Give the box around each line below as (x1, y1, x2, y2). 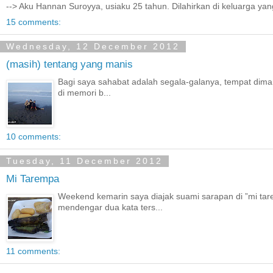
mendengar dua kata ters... (58, 202, 163, 212)
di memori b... (58, 88, 112, 97)
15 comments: (6, 16, 61, 27)
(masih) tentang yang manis (6, 58, 133, 71)
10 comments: (6, 131, 61, 141)
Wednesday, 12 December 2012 (6, 41, 180, 52)
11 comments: (6, 246, 60, 256)
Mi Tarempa (6, 172, 59, 185)
